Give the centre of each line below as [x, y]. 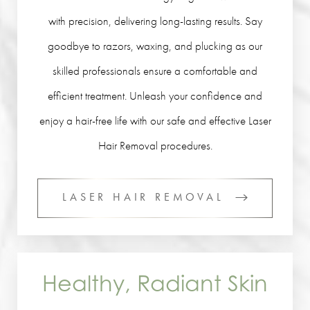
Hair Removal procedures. [155, 145]
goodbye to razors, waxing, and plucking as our [155, 46]
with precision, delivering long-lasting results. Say [155, 21]
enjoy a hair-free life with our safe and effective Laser [155, 120]
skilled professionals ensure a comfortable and [155, 71]
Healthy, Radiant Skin [155, 283]
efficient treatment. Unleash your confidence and [155, 95]
